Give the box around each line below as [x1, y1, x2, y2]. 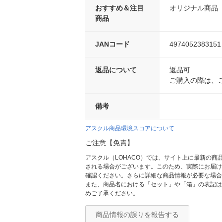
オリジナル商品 [169, 4, 218, 12]
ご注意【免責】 [85, 139, 134, 147]
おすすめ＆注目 [95, 4, 144, 12]
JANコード [95, 40, 130, 48]
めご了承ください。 [85, 190, 139, 197]
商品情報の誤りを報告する [96, 211, 179, 219]
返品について [95, 66, 137, 74]
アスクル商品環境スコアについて [85, 125, 174, 132]
